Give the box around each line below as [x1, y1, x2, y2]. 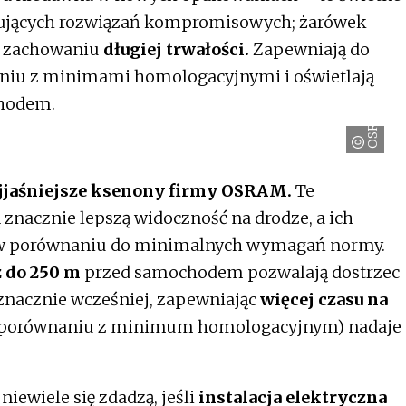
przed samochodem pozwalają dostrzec [81, 261, 400, 283]
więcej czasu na [260, 288, 388, 310]
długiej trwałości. [103, 38, 249, 60]
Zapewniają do [249, 38, 370, 60]
